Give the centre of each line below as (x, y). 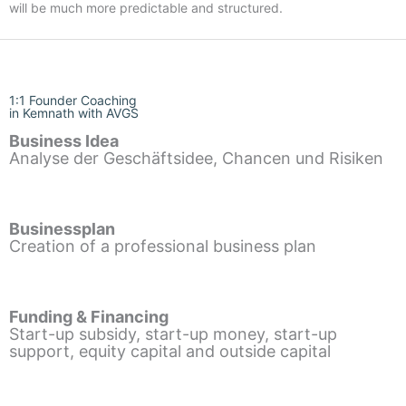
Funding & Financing (89, 316)
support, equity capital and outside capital (170, 351)
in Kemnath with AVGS (74, 112)
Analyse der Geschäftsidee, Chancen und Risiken (196, 158)
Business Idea (64, 140)
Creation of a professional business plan (163, 246)
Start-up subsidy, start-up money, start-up (173, 333)
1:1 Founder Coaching (73, 100)
